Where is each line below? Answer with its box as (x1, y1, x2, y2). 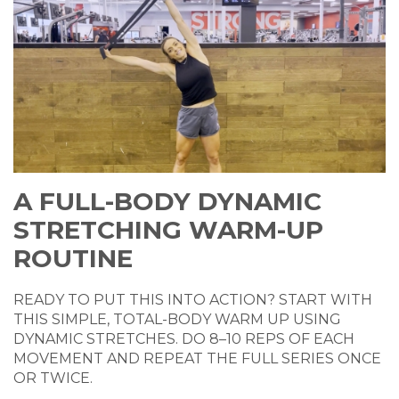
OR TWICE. (13, 370, 93, 387)
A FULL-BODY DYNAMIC (13, 186, 322, 217)
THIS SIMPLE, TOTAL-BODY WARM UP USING (13, 311, 341, 329)
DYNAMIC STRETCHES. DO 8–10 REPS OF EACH (13, 330, 354, 348)
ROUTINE (13, 243, 133, 274)
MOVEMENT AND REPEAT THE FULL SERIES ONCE (13, 350, 381, 368)
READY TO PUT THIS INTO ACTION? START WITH (13, 291, 372, 309)
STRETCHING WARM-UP (13, 215, 323, 246)
